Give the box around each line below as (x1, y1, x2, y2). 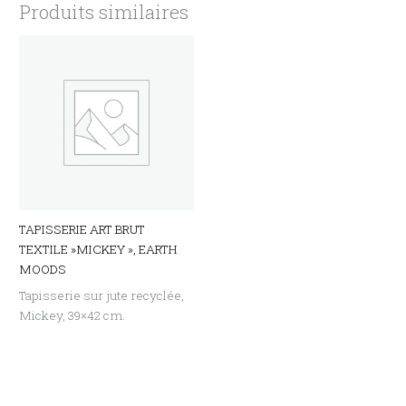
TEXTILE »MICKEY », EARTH (19, 241, 178, 258)
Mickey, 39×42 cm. (19, 307, 126, 324)
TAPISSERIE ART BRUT (19, 221, 146, 238)
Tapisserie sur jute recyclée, (19, 287, 185, 304)
